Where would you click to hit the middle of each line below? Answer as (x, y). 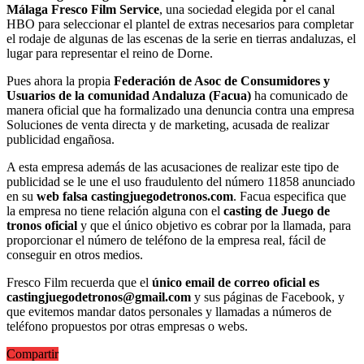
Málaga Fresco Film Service (83, 9)
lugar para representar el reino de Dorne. (110, 53)
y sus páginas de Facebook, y (268, 297)
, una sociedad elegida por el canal (247, 9)
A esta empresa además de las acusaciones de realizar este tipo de (173, 167)
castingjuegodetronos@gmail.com (99, 297)
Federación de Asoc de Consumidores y (222, 80)
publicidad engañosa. (61, 139)
